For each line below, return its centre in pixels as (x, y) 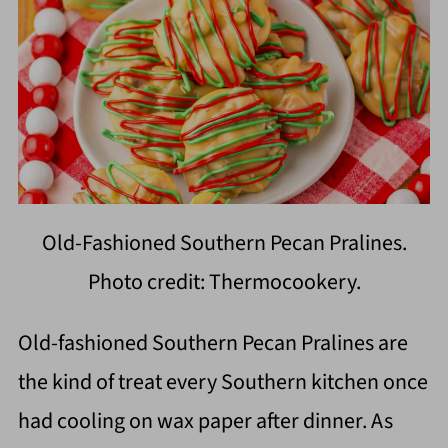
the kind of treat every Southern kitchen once (222, 382)
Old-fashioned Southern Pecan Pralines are (212, 343)
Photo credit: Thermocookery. (224, 282)
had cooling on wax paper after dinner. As (205, 421)
